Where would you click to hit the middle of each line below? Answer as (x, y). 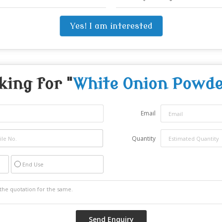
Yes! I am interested (111, 26)
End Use (33, 164)
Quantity (144, 139)
